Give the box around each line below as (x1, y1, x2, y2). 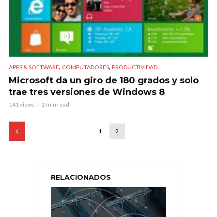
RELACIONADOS (51, 173, 111, 182)
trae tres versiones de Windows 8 (9, 87, 165, 98)
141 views (9, 101, 35, 108)
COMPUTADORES (62, 63, 109, 71)
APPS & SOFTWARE (9, 63, 59, 71)
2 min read (42, 101, 69, 108)
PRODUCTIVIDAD (112, 63, 157, 71)
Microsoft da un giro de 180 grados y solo (9, 75, 199, 86)
